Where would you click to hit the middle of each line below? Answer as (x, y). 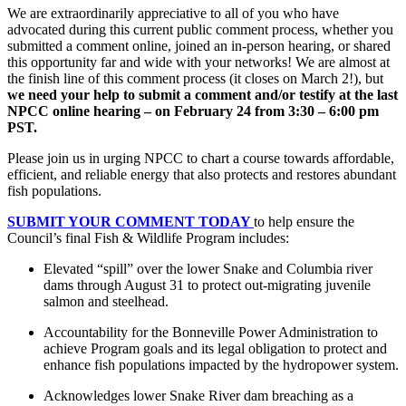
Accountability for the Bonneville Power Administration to (211, 332)
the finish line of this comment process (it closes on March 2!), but (195, 78)
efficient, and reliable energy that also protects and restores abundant (202, 174)
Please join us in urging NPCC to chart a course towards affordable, (201, 158)
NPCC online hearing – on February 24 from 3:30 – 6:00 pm (193, 111)
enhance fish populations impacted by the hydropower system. (221, 364)
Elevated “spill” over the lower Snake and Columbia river (208, 268)
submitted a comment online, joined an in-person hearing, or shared (199, 45)
